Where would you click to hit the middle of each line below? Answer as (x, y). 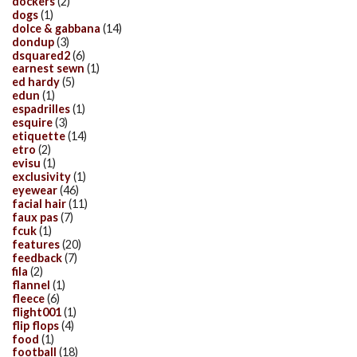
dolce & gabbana (56, 28)
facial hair (39, 204)
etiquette (39, 136)
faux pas (35, 217)
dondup (33, 41)
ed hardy (36, 82)
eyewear (35, 190)
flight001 (37, 312)
